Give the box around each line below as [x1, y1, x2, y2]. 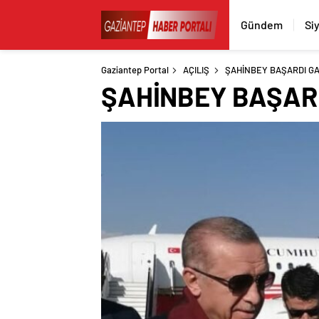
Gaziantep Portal [101, 64, 169, 75]
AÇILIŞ [183, 64, 209, 75]
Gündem [241, 18, 283, 31]
